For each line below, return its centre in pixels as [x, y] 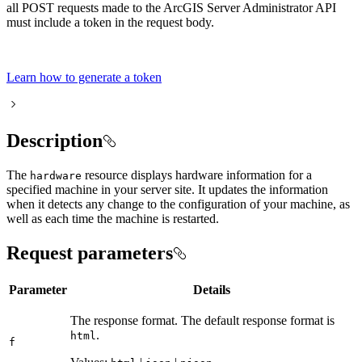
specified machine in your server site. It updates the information [167, 189]
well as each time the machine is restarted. [113, 218]
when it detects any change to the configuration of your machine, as [178, 204]
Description [55, 141]
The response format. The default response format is [202, 320]
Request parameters [90, 253]
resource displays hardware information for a [197, 175]
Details [212, 289]
